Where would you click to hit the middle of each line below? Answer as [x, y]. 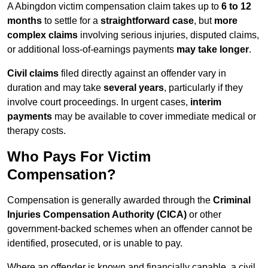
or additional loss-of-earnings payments [92, 50]
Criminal [232, 200]
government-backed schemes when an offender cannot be [130, 229]
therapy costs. [36, 131]
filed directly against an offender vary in [142, 74]
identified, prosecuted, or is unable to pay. [95, 243]
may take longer [213, 50]
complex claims [42, 35]
